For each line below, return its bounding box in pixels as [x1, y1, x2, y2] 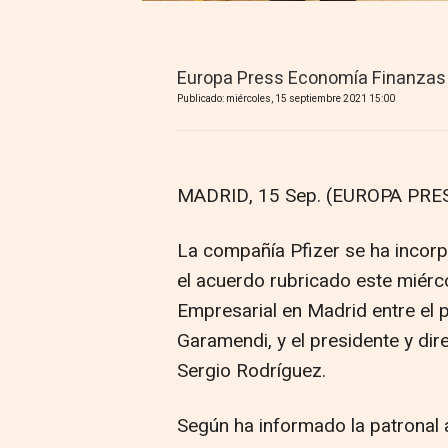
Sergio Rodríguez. [177, 357, 326, 386]
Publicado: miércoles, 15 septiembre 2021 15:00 [177, 92, 395, 107]
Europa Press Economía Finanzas [177, 65, 446, 93]
